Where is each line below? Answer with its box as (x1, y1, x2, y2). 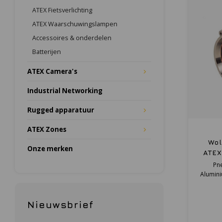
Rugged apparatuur (27, 106, 94, 114)
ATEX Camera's (27, 67, 77, 76)
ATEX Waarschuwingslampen (32, 20, 117, 28)
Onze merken (27, 144, 73, 153)
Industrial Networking (27, 86, 103, 95)
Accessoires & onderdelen (32, 34, 111, 42)
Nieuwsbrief (27, 199, 94, 210)
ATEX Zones (27, 125, 66, 134)
